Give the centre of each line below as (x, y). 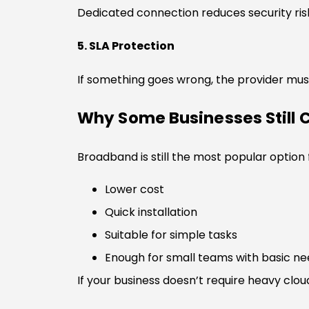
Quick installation (151, 212)
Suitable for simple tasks (171, 235)
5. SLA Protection (126, 46)
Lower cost (134, 189)
